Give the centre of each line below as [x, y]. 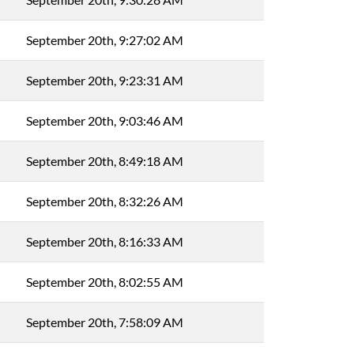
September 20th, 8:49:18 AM [104, 161]
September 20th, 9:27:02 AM [104, 40]
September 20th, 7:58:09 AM [104, 322]
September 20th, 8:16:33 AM [104, 241]
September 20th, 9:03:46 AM [104, 121]
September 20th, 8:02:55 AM [104, 282]
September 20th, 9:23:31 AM [104, 80]
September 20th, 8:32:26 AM [104, 201]
